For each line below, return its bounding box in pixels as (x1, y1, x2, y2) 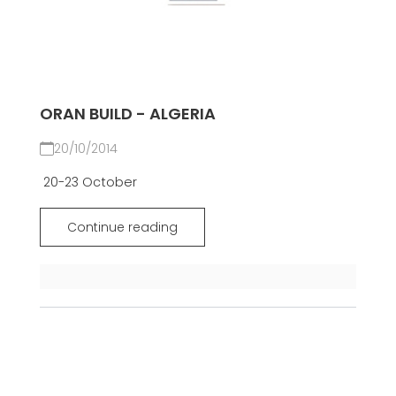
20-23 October (39, 172, 137, 191)
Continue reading (66, 217, 178, 236)
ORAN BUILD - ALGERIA (39, 102, 216, 125)
